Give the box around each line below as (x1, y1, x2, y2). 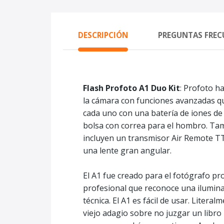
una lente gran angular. (83, 145, 171, 156)
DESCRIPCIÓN (78, 30, 128, 40)
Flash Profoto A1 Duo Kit (83, 82, 180, 93)
